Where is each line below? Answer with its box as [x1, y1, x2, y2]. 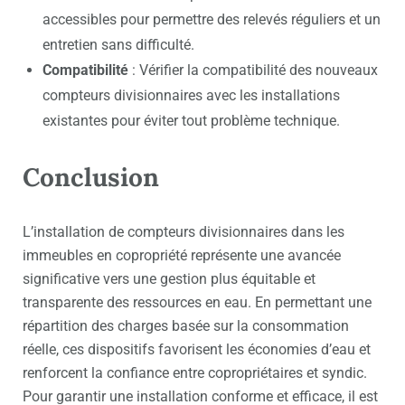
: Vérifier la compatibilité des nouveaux [128, 61, 378, 80]
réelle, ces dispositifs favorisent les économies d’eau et [23, 341, 371, 359]
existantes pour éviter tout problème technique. [42, 112, 340, 130]
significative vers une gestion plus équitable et [23, 270, 316, 288]
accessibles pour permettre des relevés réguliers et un [42, 11, 381, 29]
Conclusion [23, 161, 159, 194]
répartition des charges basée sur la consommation [23, 317, 349, 335]
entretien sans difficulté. [42, 36, 194, 54]
